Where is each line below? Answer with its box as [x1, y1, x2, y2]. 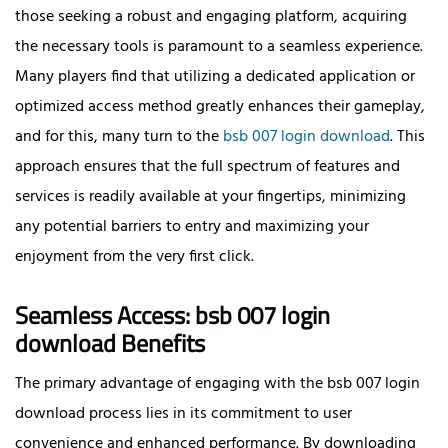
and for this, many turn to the [15, 123, 223, 150]
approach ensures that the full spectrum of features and [15, 153, 400, 180]
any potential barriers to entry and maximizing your [15, 213, 369, 240]
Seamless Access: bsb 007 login [15, 296, 330, 333]
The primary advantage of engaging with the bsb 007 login [15, 370, 420, 397]
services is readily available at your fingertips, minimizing [15, 183, 406, 210]
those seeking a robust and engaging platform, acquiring [15, 3, 407, 30]
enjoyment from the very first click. [15, 243, 254, 270]
